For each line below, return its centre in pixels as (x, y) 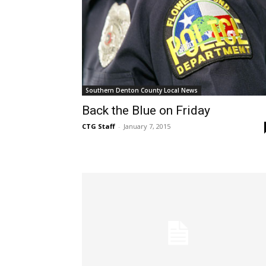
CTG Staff (99, 126)
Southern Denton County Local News (142, 91)
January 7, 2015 (147, 126)
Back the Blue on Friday (146, 111)
